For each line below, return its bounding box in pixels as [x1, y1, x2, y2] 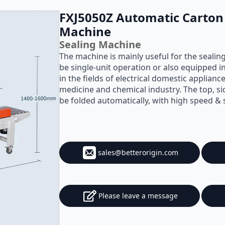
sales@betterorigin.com [97, 148, 178, 158]
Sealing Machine [59, 38, 141, 51]
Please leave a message [98, 190, 178, 200]
